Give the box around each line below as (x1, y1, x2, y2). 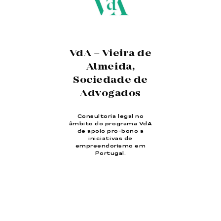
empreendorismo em (75, 144, 146, 149)
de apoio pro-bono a (77, 129, 144, 134)
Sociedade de (73, 74, 148, 87)
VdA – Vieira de (69, 48, 152, 60)
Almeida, (86, 61, 135, 74)
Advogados (80, 88, 141, 100)
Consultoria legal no (77, 114, 144, 119)
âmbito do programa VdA (69, 121, 152, 127)
